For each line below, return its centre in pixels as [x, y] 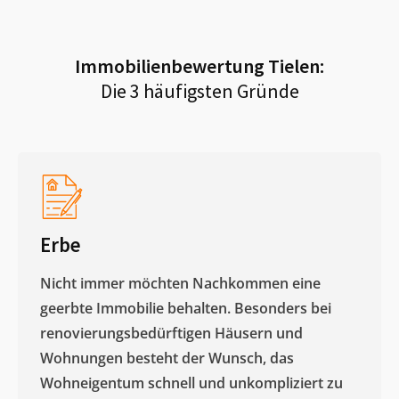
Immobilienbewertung [171, 65]
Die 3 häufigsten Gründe [199, 90]
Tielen [294, 65]
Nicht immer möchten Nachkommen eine [180, 283]
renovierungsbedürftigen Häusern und [171, 333]
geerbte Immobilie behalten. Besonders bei [186, 308]
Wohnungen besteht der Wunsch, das [167, 358]
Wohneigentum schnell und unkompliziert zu [191, 383]
